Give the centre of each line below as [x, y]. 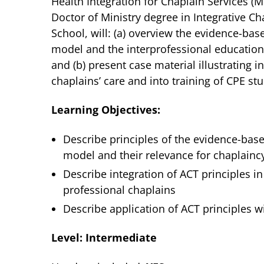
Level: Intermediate [104, 237]
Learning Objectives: [106, 110]
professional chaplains [119, 189]
